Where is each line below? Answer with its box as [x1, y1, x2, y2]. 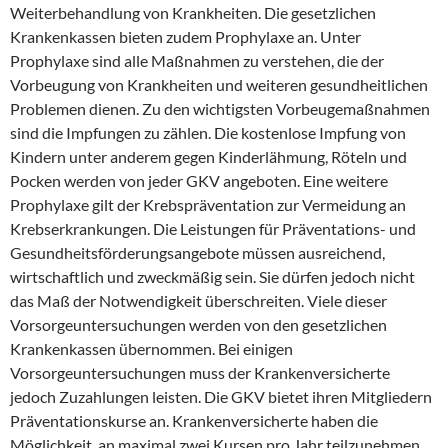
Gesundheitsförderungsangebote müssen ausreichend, [10, 243, 385, 262]
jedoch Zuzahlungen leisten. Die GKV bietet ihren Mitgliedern [10, 387, 432, 406]
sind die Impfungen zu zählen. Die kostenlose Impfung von [10, 123, 406, 142]
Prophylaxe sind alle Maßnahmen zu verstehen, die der [10, 51, 384, 70]
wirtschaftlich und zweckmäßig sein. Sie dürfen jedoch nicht [10, 267, 415, 286]
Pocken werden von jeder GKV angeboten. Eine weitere [10, 171, 388, 190]
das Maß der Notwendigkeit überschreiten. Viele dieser [10, 291, 387, 310]
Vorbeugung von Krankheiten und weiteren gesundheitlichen [10, 75, 428, 94]
